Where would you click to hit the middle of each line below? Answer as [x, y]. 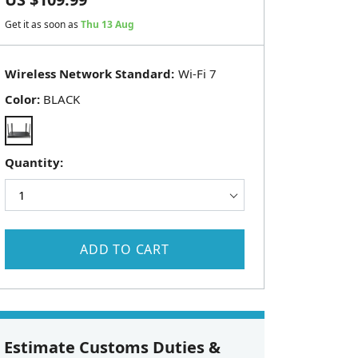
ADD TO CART [125, 250]
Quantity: [34, 163]
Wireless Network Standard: [89, 74]
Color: [22, 99]
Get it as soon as [43, 25]
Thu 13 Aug [107, 25]
